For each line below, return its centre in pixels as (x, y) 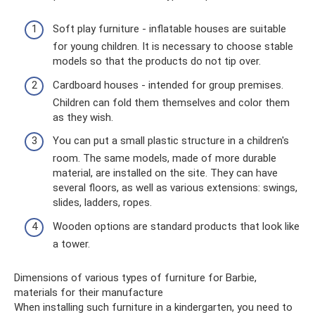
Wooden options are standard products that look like (176, 226)
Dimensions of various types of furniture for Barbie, (135, 277)
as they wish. (83, 117)
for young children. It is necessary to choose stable (173, 46)
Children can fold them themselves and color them (171, 102)
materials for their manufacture (89, 292)
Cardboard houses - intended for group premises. (168, 85)
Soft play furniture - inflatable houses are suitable (169, 29)
